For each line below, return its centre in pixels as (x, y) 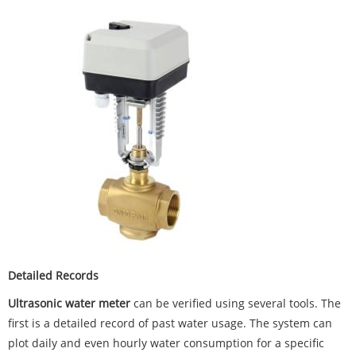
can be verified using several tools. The (236, 304)
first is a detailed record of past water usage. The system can (170, 323)
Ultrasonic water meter (69, 304)
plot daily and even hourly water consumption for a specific (166, 343)
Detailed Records (53, 276)
